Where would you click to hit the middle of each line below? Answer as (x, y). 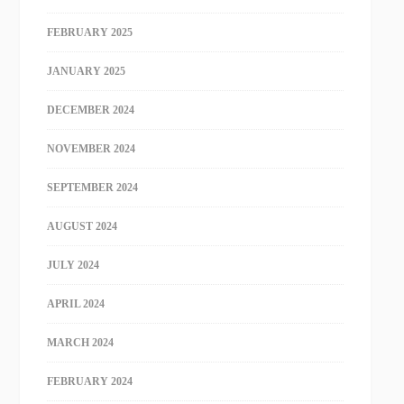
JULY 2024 (73, 265)
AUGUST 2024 (83, 226)
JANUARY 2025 (87, 71)
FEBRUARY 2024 (90, 381)
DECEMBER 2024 (91, 110)
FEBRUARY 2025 (90, 32)
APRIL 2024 (76, 304)
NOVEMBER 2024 (92, 149)
